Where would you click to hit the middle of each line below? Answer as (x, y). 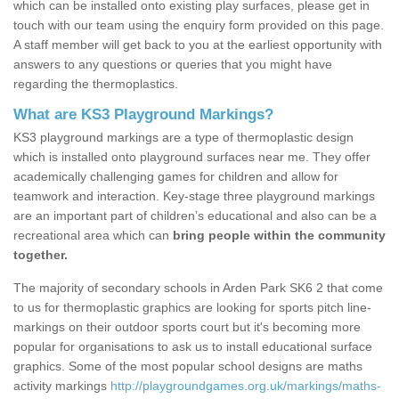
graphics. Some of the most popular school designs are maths (188, 366)
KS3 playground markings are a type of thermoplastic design (183, 138)
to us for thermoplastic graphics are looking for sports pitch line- (192, 308)
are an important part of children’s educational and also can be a (195, 216)
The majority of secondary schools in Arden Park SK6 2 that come (198, 288)
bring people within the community (279, 236)
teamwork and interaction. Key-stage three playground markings (194, 196)
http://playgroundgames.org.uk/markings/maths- (246, 386)
